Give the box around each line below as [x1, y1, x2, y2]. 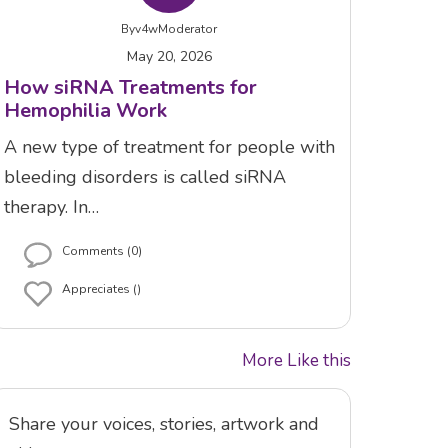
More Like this [241, 348, 351, 372]
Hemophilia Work [3, 96, 167, 124]
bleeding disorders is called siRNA [3, 164, 286, 189]
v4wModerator [135, 20, 218, 37]
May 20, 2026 [126, 46, 212, 66]
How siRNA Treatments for [3, 73, 257, 101]
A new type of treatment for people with [3, 134, 335, 159]
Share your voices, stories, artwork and [8, 411, 319, 436]
